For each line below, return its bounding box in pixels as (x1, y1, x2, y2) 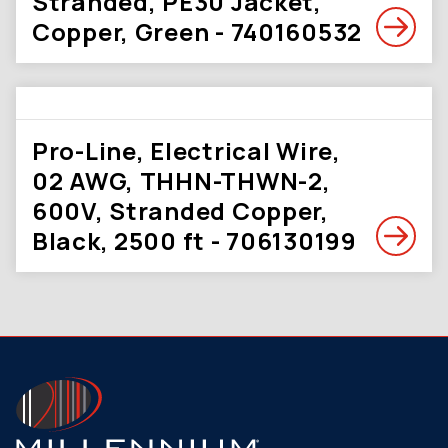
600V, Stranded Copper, (32, 194, 329, 227)
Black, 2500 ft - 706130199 (32, 224, 357, 257)
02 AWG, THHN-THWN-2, (32, 164, 331, 197)
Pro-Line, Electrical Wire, (32, 134, 341, 167)
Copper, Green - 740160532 (32, 15, 362, 48)
